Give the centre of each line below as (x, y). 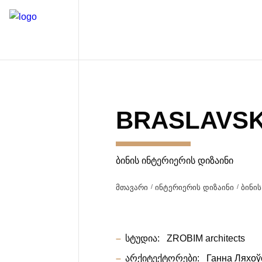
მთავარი (132, 187)
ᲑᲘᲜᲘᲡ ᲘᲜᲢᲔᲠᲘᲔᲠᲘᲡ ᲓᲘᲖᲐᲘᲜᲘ (175, 160)
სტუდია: (143, 238)
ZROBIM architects (205, 238)
